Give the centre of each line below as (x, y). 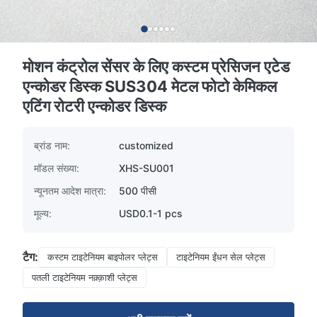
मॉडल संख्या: (57, 168)
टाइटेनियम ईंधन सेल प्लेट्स (221, 257)
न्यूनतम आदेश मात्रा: (70, 191)
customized (146, 145)
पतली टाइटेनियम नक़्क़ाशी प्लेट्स (85, 277)
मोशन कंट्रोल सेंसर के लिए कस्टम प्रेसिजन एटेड (156, 67)
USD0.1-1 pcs (151, 213)
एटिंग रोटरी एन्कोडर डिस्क (94, 106)
